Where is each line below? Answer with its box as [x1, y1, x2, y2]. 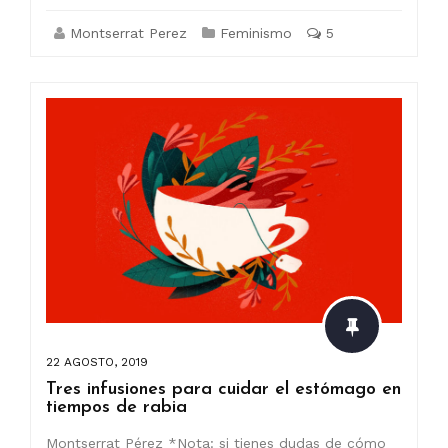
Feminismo [220, 24, 292, 41]
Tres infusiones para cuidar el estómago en [46, 380, 401, 400]
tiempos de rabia [46, 398, 187, 418]
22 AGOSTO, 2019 [46, 355, 148, 370]
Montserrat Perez [70, 24, 187, 41]
